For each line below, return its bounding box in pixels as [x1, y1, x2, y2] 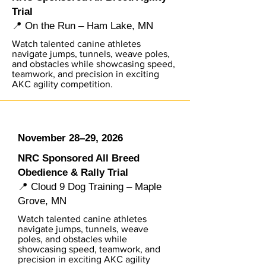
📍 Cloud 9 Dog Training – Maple [18, 181, 161, 192]
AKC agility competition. [12, 79, 113, 89]
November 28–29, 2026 [18, 132, 123, 144]
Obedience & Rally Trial [18, 167, 128, 178]
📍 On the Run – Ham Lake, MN [12, 20, 153, 31]
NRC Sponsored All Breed [18, 153, 140, 164]
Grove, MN [18, 195, 66, 207]
